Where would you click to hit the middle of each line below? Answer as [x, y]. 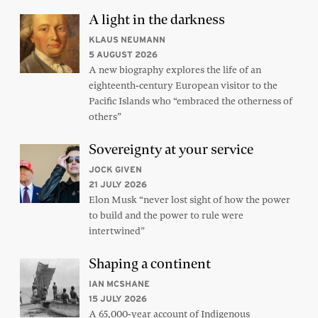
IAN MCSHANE [119, 283]
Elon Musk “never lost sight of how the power [189, 199]
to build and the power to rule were [166, 215]
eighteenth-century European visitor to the [183, 85]
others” [105, 116]
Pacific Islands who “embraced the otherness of [190, 100]
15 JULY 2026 [117, 298]
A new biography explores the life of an [175, 69]
